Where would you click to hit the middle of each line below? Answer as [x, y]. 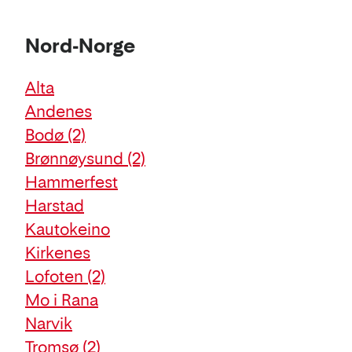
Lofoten [56, 276]
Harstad [55, 205]
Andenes [59, 111]
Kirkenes [58, 253]
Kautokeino [68, 229]
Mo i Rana [62, 300]
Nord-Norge [80, 46]
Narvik [49, 323]
